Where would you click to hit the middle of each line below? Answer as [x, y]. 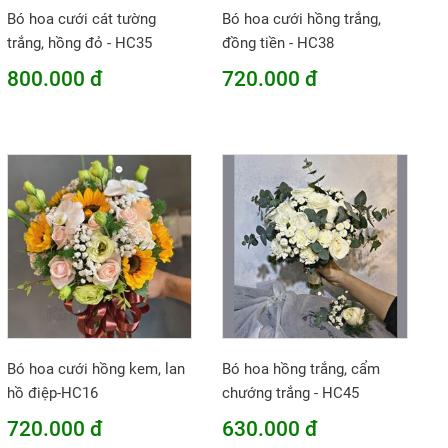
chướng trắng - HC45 [291, 393]
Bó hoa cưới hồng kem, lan [95, 369]
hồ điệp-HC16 [52, 393]
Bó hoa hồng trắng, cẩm [301, 369]
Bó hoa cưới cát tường [81, 18]
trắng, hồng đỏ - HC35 [79, 42]
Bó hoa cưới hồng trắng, [302, 18]
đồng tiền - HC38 [278, 42]
